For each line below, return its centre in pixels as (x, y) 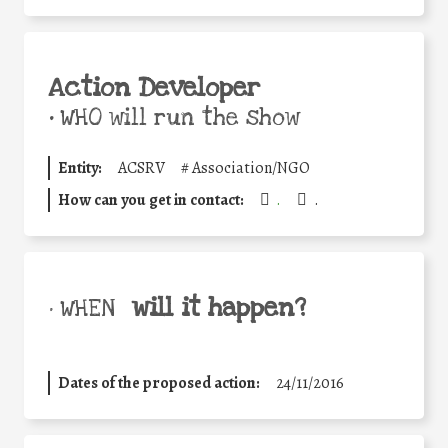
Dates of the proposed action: (159, 383)
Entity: (80, 168)
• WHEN (81, 309)
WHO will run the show (176, 118)
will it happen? (218, 308)
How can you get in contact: (151, 200)
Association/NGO (251, 168)
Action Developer (154, 88)
